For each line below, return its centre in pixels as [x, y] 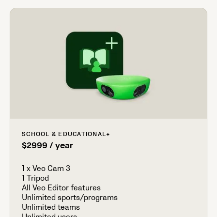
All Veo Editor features [61, 188]
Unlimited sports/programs [70, 198]
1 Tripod [35, 178]
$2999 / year [47, 147]
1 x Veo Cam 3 [46, 169]
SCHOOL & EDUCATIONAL [64, 135]
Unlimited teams [51, 208]
